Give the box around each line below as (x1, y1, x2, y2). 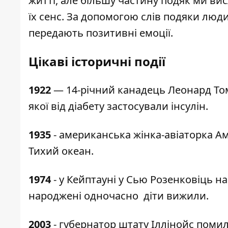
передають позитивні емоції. (28, 26, 173, 40)
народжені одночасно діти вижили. (28, 189, 209, 203)
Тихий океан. (28, 144, 94, 158)
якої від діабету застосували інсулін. (28, 99, 208, 113)
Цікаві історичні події (28, 53, 181, 70)
